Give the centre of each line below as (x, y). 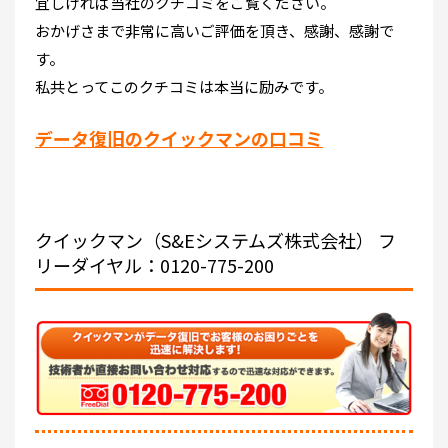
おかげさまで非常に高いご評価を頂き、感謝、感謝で (214, 30)
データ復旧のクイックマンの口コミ (179, 137)
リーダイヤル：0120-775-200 (154, 264)
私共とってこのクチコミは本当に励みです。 (184, 86)
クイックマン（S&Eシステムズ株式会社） (204, 239)
